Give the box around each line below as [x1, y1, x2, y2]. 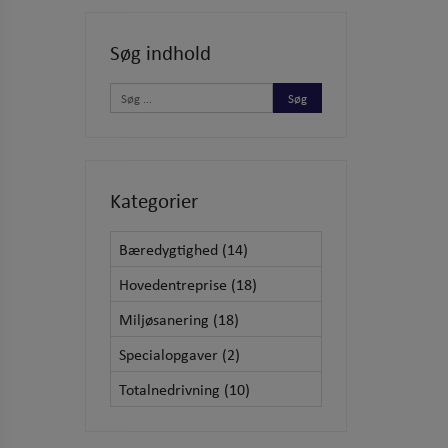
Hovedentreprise [119, 273, 227, 296]
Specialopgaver [119, 343, 218, 366]
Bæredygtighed [119, 238, 218, 261]
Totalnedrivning [119, 378, 220, 401]
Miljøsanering [119, 308, 209, 331]
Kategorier [110, 186, 198, 215]
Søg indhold [110, 38, 211, 67]
